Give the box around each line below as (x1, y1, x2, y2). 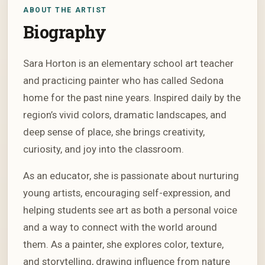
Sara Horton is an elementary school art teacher (23, 57, 234, 70)
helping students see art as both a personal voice (23, 204, 237, 216)
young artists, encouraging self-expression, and (23, 187, 231, 199)
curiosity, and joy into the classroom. (23, 143, 184, 156)
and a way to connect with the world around (23, 221, 217, 234)
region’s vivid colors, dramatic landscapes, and (23, 109, 227, 121)
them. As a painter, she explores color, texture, (23, 238, 224, 251)
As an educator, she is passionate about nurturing (23, 170, 239, 182)
